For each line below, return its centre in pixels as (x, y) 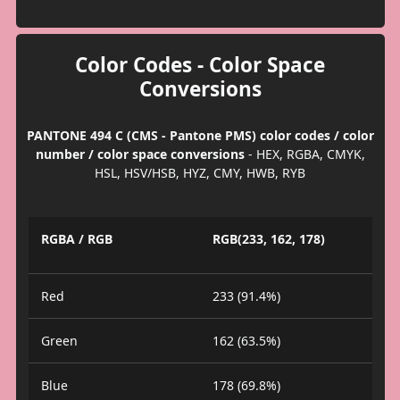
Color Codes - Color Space (200, 65)
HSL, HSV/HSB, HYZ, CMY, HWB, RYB (200, 173)
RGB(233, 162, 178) (269, 238)
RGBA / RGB (76, 238)
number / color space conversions (140, 154)
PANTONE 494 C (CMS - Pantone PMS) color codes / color (200, 136)
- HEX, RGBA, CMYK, (304, 154)
